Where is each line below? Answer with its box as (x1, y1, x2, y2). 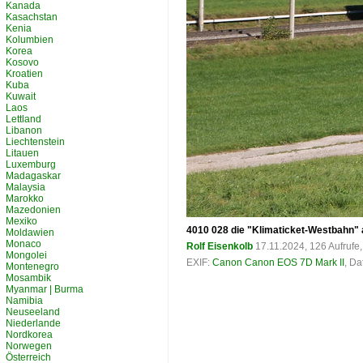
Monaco (6, 238, 41, 250)
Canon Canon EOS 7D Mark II (212, 257, 344, 268)
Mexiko (6, 216, 37, 227)
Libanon (6, 125, 42, 136)
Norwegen (6, 340, 52, 352)
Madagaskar (6, 170, 61, 181)
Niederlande (6, 318, 61, 329)
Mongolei (6, 250, 47, 261)
